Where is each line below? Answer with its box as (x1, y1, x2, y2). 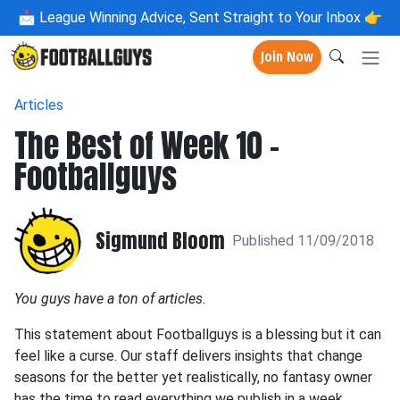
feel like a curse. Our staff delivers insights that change (14, 347, 362, 364)
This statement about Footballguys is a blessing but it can (14, 326, 381, 343)
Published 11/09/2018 (232, 231, 374, 249)
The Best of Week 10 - (14, 121, 279, 170)
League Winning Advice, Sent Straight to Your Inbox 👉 (36, 9, 382, 26)
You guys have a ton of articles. (14, 290, 206, 307)
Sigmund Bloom (96, 225, 225, 255)
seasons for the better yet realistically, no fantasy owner (14, 369, 372, 386)
